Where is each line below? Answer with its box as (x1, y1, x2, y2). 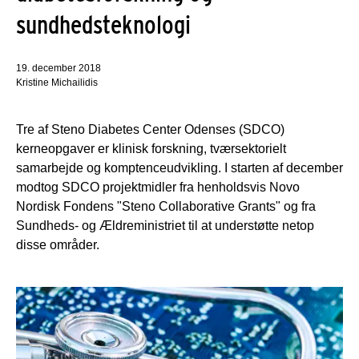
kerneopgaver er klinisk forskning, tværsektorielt (16, 142, 286, 156)
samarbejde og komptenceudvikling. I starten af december (16, 161, 343, 175)
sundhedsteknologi (16, 9, 191, 41)
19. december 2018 (16, 63, 101, 75)
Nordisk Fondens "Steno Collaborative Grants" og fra (16, 200, 316, 214)
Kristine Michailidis (16, 77, 98, 89)
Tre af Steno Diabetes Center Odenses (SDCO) (16, 123, 284, 137)
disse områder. (16, 238, 99, 252)
